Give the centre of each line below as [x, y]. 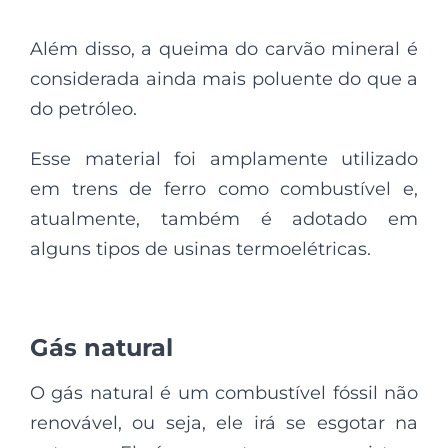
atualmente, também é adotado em [224, 219]
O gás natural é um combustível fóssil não [224, 393]
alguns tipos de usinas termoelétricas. [200, 249]
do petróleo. [83, 109]
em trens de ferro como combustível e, [224, 189]
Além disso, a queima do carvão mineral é [224, 49]
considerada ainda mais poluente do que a [224, 79]
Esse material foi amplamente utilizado [224, 159]
